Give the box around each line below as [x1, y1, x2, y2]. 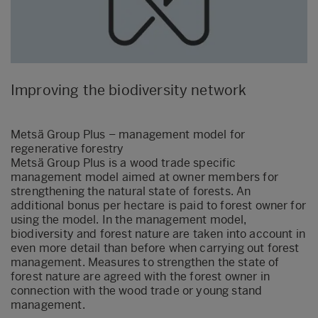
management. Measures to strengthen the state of [11, 255, 280, 269]
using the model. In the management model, [11, 212, 247, 226]
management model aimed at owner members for [11, 170, 278, 184]
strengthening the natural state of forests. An [11, 184, 251, 198]
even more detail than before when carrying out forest [11, 241, 300, 255]
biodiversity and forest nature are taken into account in [11, 226, 305, 241]
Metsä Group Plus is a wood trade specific [11, 155, 236, 170]
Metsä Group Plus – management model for [11, 127, 246, 141]
